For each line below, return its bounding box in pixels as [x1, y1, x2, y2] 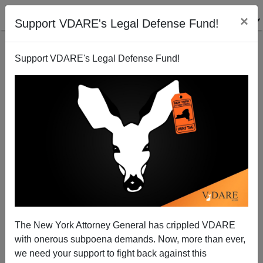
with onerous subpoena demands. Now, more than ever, [15, 234, 245, 244]
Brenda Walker [97, 195, 166, 207]
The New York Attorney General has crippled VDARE [15, 220, 235, 230]
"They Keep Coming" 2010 [84, 113, 179, 123]
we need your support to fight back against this [15, 248, 207, 258]
